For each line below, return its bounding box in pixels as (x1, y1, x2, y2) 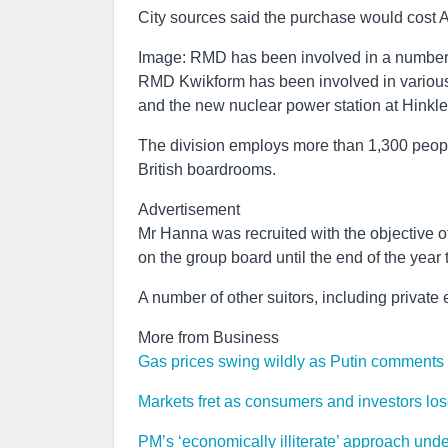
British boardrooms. (138, 161, 276, 178)
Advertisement (138, 201, 240, 218)
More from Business (138, 329, 279, 346)
